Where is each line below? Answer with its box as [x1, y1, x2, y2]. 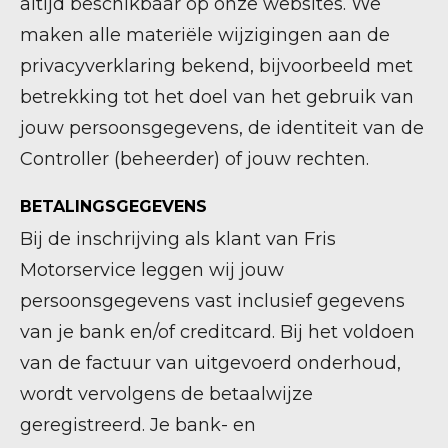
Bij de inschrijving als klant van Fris [20, 228, 336, 250]
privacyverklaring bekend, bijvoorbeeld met [20, 55, 413, 77]
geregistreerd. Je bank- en [20, 414, 256, 436]
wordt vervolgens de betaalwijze [20, 383, 313, 405]
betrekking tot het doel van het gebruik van [20, 86, 414, 108]
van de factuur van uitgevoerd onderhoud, [20, 352, 401, 374]
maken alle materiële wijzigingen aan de [20, 24, 390, 46]
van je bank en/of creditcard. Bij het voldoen [20, 321, 415, 343]
